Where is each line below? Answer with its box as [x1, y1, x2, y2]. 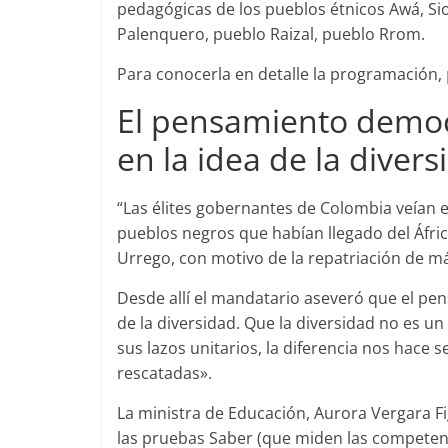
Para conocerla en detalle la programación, [117, 63, 446, 85]
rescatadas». [117, 362, 212, 384]
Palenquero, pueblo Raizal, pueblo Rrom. [117, 23, 425, 45]
